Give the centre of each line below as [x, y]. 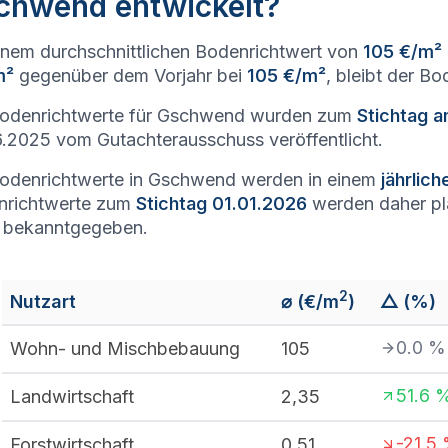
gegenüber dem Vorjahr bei [130, 75]
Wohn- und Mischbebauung [125, 348]
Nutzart [43, 301]
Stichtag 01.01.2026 [221, 203]
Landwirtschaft [72, 396]
